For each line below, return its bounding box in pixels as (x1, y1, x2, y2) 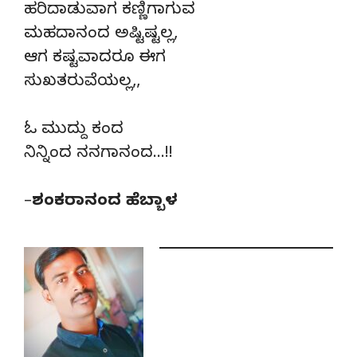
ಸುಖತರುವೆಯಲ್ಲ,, (24, 72, 140, 94)
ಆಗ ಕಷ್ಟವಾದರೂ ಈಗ (24, 48, 166, 70)
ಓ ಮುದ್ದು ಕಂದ (24, 120, 124, 142)
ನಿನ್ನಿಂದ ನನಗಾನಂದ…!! (24, 143, 173, 166)
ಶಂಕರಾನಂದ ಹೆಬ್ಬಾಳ (32, 191, 178, 214)
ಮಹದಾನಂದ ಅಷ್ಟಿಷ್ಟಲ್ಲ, (24, 24, 178, 46)
